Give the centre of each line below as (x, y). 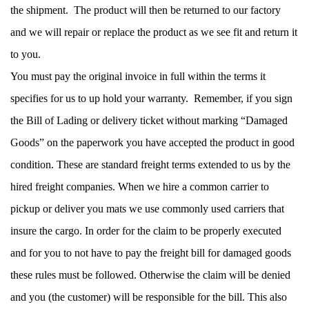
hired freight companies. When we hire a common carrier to (140, 186)
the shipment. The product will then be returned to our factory (146, 10)
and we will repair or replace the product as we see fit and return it (154, 32)
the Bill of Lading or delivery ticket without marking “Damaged (149, 120)
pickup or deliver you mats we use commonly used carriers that (147, 208)
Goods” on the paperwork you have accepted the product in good (152, 142)
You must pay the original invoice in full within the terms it (138, 76)
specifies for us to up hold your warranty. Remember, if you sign (151, 98)
